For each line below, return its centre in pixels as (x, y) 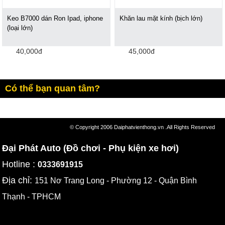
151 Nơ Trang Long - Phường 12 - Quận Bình (116, 181)
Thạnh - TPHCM (32, 197)
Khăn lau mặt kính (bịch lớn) (161, 19)
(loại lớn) (20, 28)
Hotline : (20, 164)
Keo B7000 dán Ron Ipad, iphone (55, 19)
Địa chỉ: (19, 181)
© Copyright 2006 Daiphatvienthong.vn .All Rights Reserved (142, 127)
